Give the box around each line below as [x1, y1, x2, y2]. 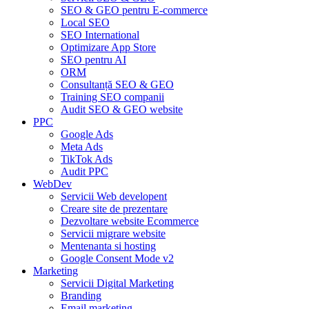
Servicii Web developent [61, 190, 167, 202]
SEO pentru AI [61, 53, 126, 66]
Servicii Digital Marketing [61, 277, 174, 289]
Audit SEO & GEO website [61, 103, 183, 115]
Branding [61, 289, 101, 301]
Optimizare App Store [61, 41, 156, 53]
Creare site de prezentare [61, 202, 168, 215]
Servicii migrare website [61, 227, 166, 239]
